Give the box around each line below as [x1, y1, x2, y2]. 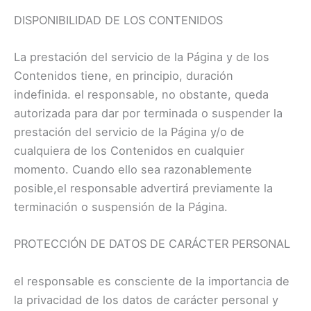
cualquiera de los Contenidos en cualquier [14, 144, 244, 158]
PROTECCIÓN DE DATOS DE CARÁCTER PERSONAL [14, 237, 290, 251]
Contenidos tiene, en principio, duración [14, 69, 233, 83]
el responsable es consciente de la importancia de [14, 274, 289, 288]
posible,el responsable [14, 181, 137, 196]
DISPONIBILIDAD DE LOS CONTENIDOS [14, 12, 223, 27]
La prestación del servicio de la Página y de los [14, 50, 269, 65]
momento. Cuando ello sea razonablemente [14, 162, 252, 177]
